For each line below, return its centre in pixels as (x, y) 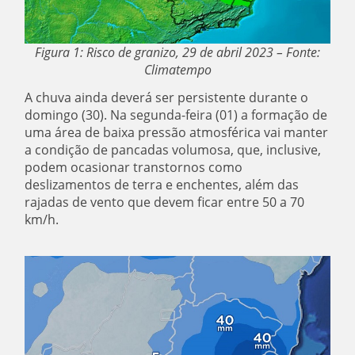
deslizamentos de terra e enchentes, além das (162, 185)
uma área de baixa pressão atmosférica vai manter (177, 133)
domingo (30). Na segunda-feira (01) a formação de (176, 115)
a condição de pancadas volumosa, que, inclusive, (173, 150)
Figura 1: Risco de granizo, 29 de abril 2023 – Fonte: (177, 53)
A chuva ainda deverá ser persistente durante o (167, 98)
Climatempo (177, 70)
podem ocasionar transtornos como (134, 168)
